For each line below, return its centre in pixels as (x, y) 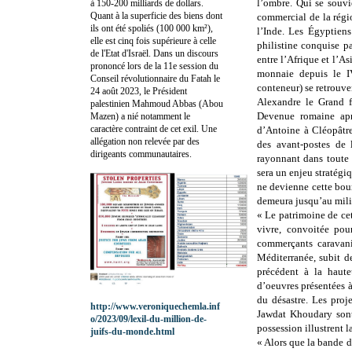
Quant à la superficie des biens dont (156, 15)
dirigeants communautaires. (141, 154)
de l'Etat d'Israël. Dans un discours (154, 53)
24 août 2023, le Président (139, 91)
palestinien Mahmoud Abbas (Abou (157, 103)
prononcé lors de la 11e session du (154, 66)
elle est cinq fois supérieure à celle (153, 40)
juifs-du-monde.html (132, 331)
